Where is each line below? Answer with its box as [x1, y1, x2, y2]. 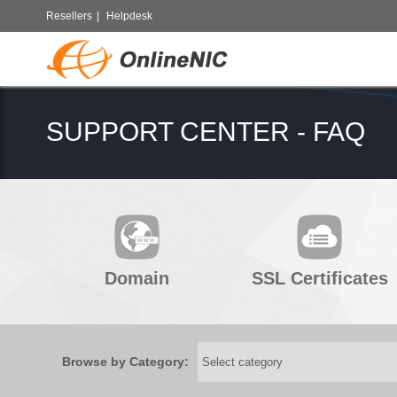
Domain [105, 269, 170, 288]
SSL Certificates [251, 269, 388, 288]
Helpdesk [106, 10, 152, 22]
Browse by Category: [62, 354, 189, 369]
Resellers [46, 10, 92, 22]
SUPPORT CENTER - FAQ [46, 117, 365, 146]
